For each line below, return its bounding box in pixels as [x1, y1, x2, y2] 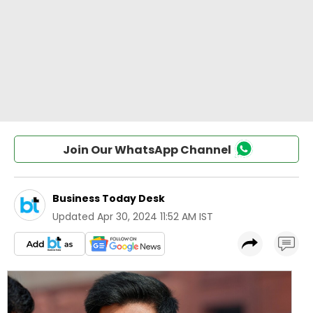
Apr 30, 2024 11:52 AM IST [97, 210, 213, 224]
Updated [52, 210, 94, 224]
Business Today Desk [52, 191, 165, 205]
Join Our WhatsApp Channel [62, 142, 231, 158]
